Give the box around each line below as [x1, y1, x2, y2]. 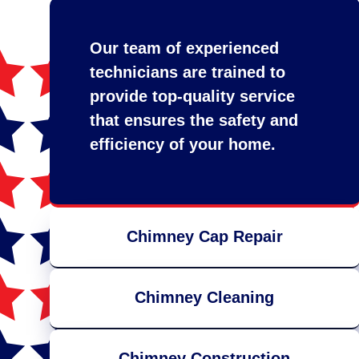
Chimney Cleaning [135, 288, 275, 307]
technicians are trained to [90, 63, 285, 82]
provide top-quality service [90, 87, 295, 106]
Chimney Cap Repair [126, 228, 283, 246]
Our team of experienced [90, 39, 279, 58]
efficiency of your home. [90, 135, 276, 154]
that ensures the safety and [90, 111, 298, 130]
